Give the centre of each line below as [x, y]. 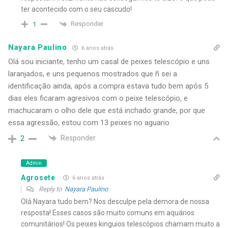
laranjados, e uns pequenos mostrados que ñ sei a [93, 74]
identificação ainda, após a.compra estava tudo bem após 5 [108, 86]
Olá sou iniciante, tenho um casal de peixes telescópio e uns [109, 61]
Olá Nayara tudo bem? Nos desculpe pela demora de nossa [115, 202]
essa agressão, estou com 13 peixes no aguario [89, 122]
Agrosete [38, 177]
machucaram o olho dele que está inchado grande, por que [107, 110]
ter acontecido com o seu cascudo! [76, 9]
